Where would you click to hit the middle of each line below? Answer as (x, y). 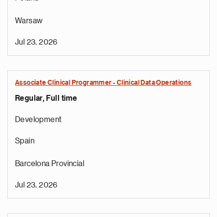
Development (39, 120)
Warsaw (29, 21)
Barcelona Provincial (50, 164)
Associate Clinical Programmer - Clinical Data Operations (103, 83)
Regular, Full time (46, 98)
